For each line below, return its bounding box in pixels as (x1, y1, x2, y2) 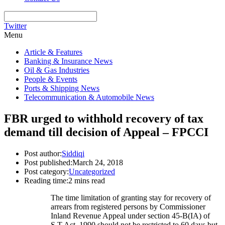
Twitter (4, 22, 27, 30)
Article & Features (24, 48, 82, 56)
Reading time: (24, 176, 68, 185)
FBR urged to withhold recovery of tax (4, 111, 203, 125)
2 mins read (68, 176, 105, 185)
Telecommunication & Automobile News (24, 93, 154, 101)
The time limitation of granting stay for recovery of (51, 193, 211, 202)
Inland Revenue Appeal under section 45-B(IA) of (51, 211, 210, 220)
